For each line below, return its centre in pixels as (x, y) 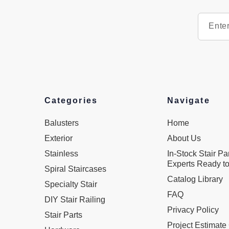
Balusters (62, 123)
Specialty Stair (71, 184)
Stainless (61, 154)
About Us (184, 138)
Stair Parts (63, 215)
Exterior (59, 138)
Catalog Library (195, 179)
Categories (71, 100)
